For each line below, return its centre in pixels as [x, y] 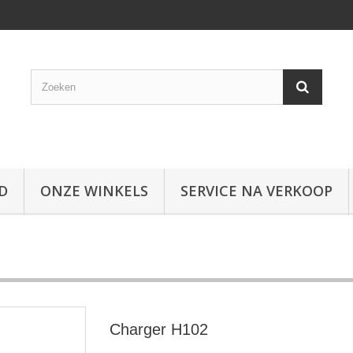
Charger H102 [159, 329]
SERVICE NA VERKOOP [256, 191]
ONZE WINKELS [94, 191]
